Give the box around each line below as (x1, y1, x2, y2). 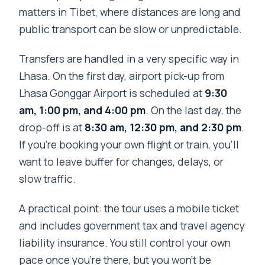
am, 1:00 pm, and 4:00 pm (19, 103, 146, 118)
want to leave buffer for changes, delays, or (19, 154, 224, 169)
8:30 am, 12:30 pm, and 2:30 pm (85, 120, 242, 135)
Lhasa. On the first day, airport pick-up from (19, 69, 225, 83)
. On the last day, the (146, 103, 242, 118)
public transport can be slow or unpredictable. (19, 22, 243, 37)
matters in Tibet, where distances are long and (19, 5, 241, 20)
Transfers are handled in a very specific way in (19, 51, 240, 66)
